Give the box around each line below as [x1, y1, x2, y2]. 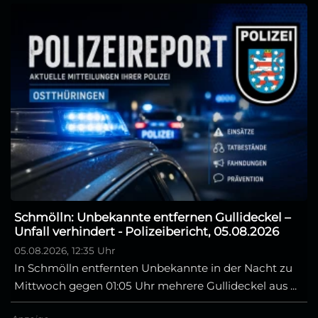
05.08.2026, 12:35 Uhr [14, 244, 115, 256]
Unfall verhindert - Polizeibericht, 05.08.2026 [14, 224, 279, 238]
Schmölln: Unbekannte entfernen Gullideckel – [14, 209, 290, 224]
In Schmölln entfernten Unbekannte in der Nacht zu [14, 261, 292, 275]
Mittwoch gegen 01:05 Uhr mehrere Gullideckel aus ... [14, 278, 297, 292]
